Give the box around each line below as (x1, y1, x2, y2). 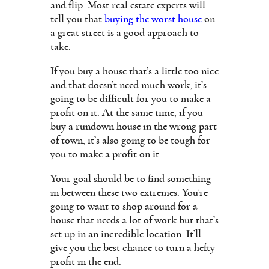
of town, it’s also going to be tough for (50, 134, 210, 146)
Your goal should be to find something (50, 173, 211, 184)
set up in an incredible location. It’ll (50, 228, 201, 240)
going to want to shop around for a (50, 201, 198, 212)
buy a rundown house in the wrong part (50, 121, 217, 132)
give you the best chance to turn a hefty (50, 242, 215, 253)
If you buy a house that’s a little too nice (50, 65, 219, 77)
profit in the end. (50, 256, 121, 267)
